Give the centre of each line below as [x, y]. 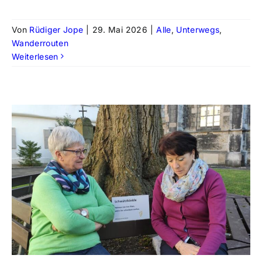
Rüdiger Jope [56, 29]
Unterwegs [198, 29]
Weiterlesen [35, 56]
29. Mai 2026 [120, 29]
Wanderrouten [40, 43]
